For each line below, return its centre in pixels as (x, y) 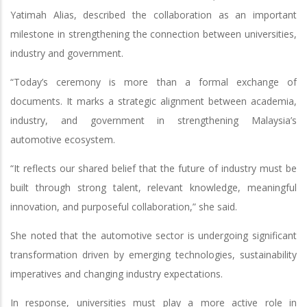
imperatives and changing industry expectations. (118, 273)
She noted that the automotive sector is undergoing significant (153, 235)
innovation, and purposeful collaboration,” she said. (125, 206)
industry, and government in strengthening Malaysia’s (153, 120)
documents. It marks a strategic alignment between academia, (153, 101)
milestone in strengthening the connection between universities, (153, 34)
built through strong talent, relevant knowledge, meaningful (153, 187)
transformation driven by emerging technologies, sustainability (153, 254)
